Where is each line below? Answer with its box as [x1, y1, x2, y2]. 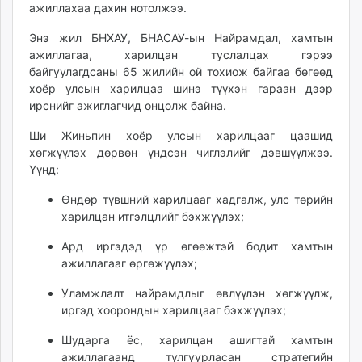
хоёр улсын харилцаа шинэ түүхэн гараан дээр [29, 82, 333, 96]
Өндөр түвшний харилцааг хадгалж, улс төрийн [61, 192, 333, 207]
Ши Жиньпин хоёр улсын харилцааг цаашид [29, 128, 333, 143]
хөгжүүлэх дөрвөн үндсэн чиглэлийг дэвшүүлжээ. [29, 145, 333, 160]
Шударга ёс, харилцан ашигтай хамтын [61, 333, 333, 347]
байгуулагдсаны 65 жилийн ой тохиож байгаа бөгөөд [29, 65, 333, 79]
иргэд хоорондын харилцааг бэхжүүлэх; [61, 303, 286, 318]
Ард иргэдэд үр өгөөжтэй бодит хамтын [61, 239, 333, 254]
